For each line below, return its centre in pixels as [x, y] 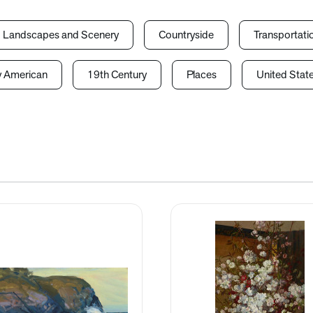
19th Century [117, 75]
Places [202, 75]
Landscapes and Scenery [61, 36]
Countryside [186, 36]
